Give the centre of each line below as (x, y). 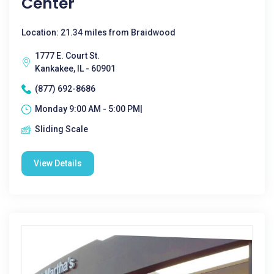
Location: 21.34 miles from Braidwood (98, 32)
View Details (58, 163)
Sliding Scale (61, 129)
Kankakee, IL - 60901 (75, 68)
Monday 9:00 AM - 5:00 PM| (89, 109)
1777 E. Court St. (67, 56)
